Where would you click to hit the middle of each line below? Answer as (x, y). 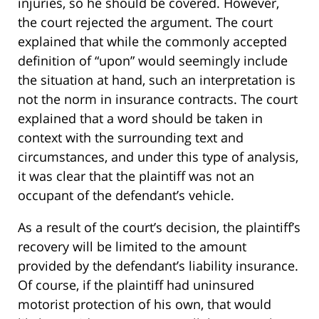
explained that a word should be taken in (140, 119)
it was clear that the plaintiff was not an (136, 176)
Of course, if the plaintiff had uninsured (136, 285)
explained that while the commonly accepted (152, 42)
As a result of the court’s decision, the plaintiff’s (159, 228)
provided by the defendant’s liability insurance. (158, 266)
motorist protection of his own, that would (145, 304)
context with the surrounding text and (131, 138)
